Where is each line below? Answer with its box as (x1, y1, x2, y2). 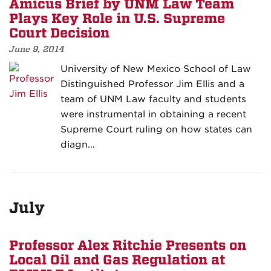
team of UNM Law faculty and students (60, 94, 246, 105)
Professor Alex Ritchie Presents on (9, 238, 246, 254)
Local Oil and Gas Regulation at (9, 252, 225, 269)
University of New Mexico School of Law (60, 64, 251, 75)
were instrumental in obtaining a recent (60, 109, 246, 120)
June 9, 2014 (9, 44, 65, 55)
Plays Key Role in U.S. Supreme (9, 11, 225, 27)
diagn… (60, 139, 95, 151)
